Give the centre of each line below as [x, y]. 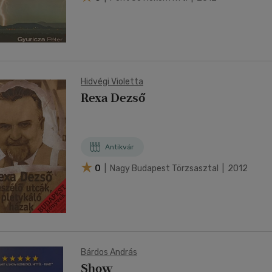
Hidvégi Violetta [112, 82]
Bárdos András [109, 252]
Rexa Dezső [113, 98]
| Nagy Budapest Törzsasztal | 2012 [175, 168]
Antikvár [120, 147]
